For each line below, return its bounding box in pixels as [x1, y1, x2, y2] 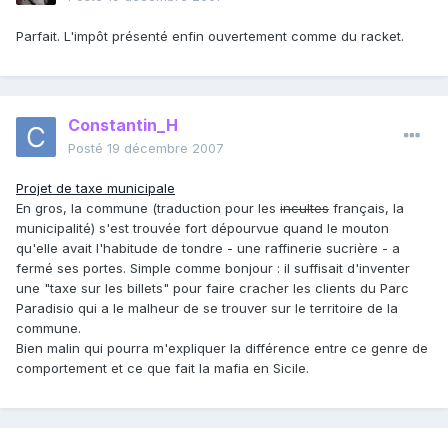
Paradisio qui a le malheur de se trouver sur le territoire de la [16, 300, 398, 317]
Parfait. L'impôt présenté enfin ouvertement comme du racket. [16, 28, 404, 45]
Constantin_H [68, 115, 178, 136]
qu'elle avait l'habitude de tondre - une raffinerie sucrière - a [16, 240, 400, 257]
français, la [329, 200, 404, 217]
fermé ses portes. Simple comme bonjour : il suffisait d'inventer [16, 260, 410, 277]
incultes [280, 200, 329, 217]
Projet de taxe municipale [16, 180, 175, 197]
